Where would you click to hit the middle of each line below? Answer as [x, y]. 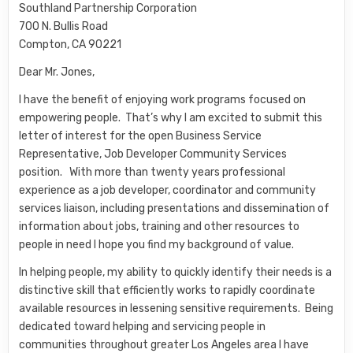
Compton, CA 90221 [71, 45]
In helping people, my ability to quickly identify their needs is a [176, 272]
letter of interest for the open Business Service [141, 136]
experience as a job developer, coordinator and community [168, 190]
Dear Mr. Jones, [57, 72]
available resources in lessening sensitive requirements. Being [176, 308]
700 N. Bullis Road [64, 26]
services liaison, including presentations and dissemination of [175, 208]
